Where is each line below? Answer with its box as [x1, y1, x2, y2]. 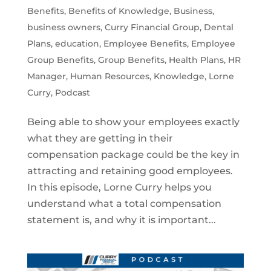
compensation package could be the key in [27, 148, 240, 160]
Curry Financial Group [104, 21, 200, 33]
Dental [203, 21, 233, 33]
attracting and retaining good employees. [27, 165, 233, 177]
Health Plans [168, 54, 224, 65]
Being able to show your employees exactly [27, 116, 240, 128]
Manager [27, 70, 66, 82]
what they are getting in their [27, 132, 173, 144]
